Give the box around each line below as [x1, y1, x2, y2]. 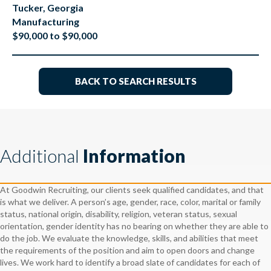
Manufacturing [12, 16, 79, 28]
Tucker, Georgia [12, 2, 83, 14]
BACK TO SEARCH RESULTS [74, 76, 197, 87]
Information [83, 144, 186, 166]
